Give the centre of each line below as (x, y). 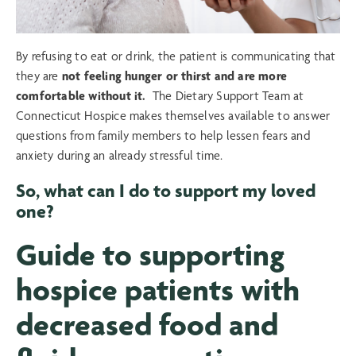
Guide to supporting (150, 255)
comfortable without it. (81, 96)
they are (39, 76)
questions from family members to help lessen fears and (163, 136)
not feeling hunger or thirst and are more (174, 76)
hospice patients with (158, 290)
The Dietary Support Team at (225, 96)
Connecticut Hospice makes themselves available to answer (173, 116)
